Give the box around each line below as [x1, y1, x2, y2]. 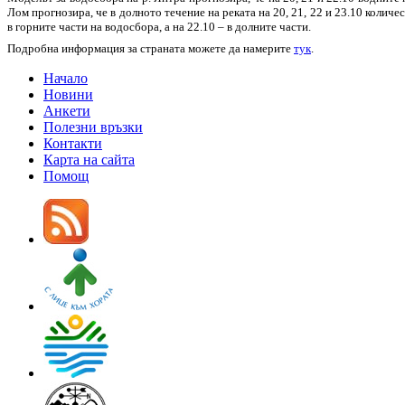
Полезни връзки [43, 118, 143, 135]
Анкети [43, 102, 90, 118]
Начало [43, 70, 88, 86]
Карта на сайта [43, 151, 135, 167]
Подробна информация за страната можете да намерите [7, 41, 294, 55]
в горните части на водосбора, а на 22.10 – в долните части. [7, 19, 311, 33]
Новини [43, 86, 93, 102]
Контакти [43, 135, 102, 151]
